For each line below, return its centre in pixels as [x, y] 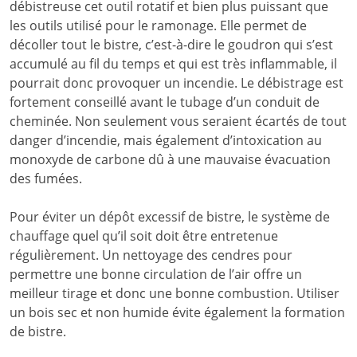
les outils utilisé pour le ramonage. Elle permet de [158, 25]
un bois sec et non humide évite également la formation [177, 312]
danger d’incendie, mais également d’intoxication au [166, 140]
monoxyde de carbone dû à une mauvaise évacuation [170, 159]
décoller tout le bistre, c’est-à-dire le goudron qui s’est [171, 44]
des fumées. [46, 178]
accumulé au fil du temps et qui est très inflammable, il [173, 63]
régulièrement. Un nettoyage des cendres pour [151, 255]
